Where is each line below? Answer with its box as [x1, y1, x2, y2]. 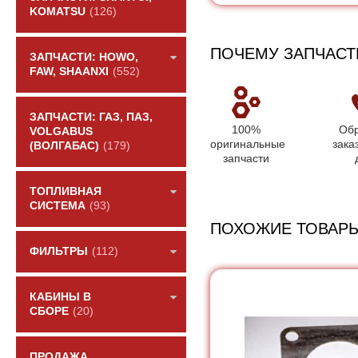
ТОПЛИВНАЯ [30, 185, 101, 197]
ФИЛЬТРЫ [30, 245, 88, 257]
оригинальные [209, 137, 285, 150]
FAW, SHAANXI [30, 66, 109, 78]
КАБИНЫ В [30, 291, 91, 303]
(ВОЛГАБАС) [30, 140, 99, 152]
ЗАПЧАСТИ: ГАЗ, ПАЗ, [30, 111, 153, 123]
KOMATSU [30, 6, 86, 18]
